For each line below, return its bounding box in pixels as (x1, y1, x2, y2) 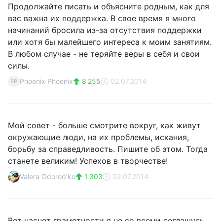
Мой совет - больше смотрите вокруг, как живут (8, 120, 201, 130)
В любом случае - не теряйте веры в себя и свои (8, 49, 200, 59)
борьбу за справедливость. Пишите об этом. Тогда (8, 144, 208, 154)
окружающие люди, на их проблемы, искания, (8, 132, 189, 142)
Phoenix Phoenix (20, 77, 73, 85)
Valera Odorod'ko (20, 172, 75, 181)
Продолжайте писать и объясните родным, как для (8, 1, 209, 11)
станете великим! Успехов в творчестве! (8, 156, 168, 166)
